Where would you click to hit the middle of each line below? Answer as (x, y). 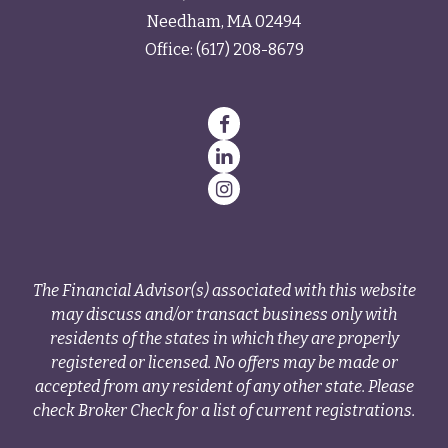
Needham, (185, 22)
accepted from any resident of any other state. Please (224, 387)
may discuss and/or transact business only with (224, 315)
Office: (170, 50)
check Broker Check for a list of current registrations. (224, 411)
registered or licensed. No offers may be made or (224, 363)
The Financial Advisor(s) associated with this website (224, 291)
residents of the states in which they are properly (224, 339)
